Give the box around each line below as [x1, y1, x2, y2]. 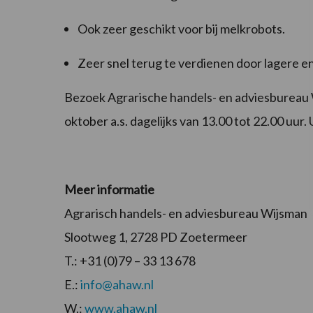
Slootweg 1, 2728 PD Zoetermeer [64, 229, 247, 245]
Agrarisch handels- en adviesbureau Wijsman [64, 205, 307, 221]
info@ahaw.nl [80, 277, 154, 293]
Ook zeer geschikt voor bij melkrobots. [78, 21, 285, 37]
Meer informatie [64, 182, 154, 198]
